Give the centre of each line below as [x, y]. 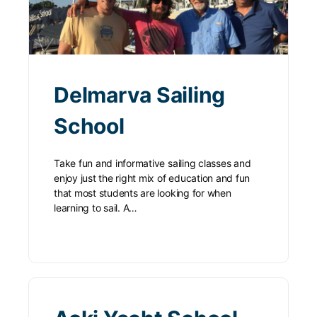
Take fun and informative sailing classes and [152, 163]
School [89, 126]
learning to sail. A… [96, 207]
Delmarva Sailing [140, 94]
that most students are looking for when [143, 192]
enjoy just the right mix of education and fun [152, 178]
